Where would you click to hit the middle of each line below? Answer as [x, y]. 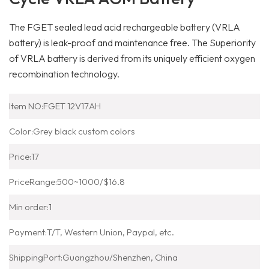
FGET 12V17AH [72, 106]
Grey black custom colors [84, 131]
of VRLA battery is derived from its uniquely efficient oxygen [132, 58]
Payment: [28, 232]
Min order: [29, 207]
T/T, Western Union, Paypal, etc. [110, 232]
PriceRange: [33, 181]
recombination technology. [64, 74]
